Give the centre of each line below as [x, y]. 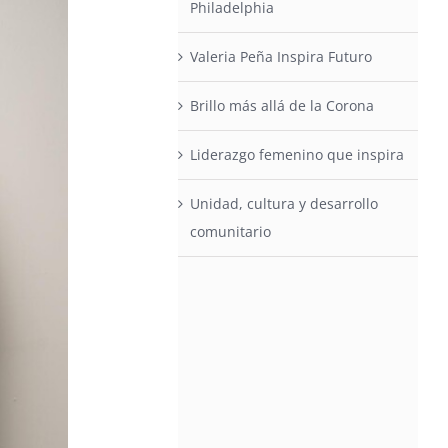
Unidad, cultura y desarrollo [284, 203]
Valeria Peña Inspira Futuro [281, 56]
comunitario [231, 231]
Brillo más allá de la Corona [282, 105]
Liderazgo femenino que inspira [297, 154]
